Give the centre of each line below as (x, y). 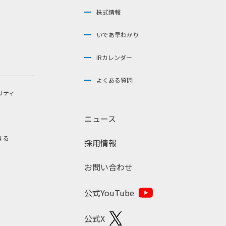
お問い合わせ (108, 167)
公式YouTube (109, 192)
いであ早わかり (118, 35)
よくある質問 (115, 80)
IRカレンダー (114, 58)
